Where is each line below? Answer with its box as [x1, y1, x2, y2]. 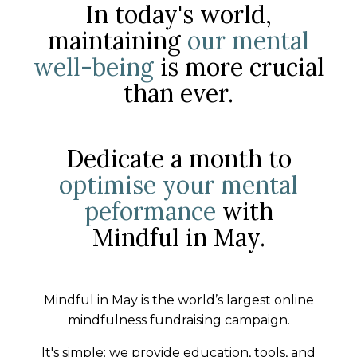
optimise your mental [59, 170, 298, 201]
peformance [84, 196, 216, 227]
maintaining [48, 25, 187, 57]
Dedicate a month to [65, 143, 292, 175]
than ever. [124, 78, 233, 109]
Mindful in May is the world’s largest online [43, 292, 314, 308]
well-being [33, 52, 154, 83]
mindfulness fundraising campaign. [67, 312, 290, 328]
